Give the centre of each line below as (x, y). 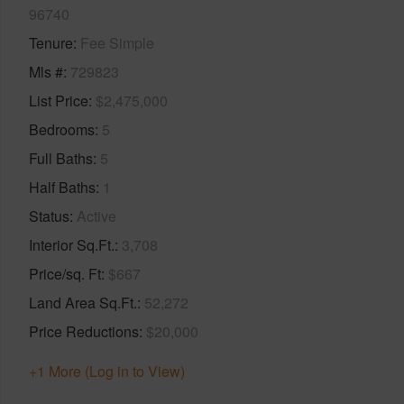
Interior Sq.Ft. (72, 244)
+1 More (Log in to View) (107, 371)
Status (49, 216)
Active (96, 216)
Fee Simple (117, 42)
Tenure (51, 42)
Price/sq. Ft (65, 273)
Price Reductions (84, 331)
